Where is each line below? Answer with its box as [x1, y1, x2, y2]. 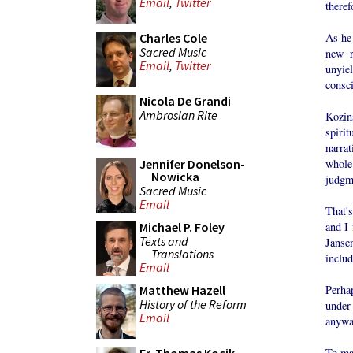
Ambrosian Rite [139, 106, 217, 123]
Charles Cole [139, 30, 207, 46]
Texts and [139, 232, 188, 249]
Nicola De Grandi [139, 93, 231, 109]
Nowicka [151, 169, 199, 184]
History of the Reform [139, 295, 247, 312]
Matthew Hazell [139, 282, 225, 298]
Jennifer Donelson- [139, 156, 245, 172]
